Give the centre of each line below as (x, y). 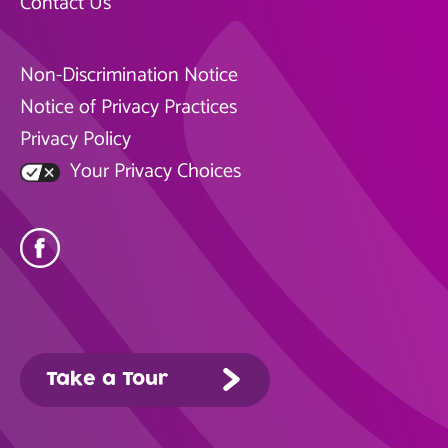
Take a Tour (107, 379)
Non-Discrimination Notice (129, 75)
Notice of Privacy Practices (128, 107)
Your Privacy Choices (153, 171)
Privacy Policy (75, 139)
